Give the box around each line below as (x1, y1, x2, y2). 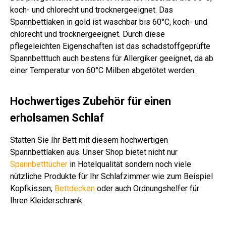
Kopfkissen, (10, 184, 54, 194)
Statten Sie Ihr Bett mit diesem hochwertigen (10, 135, 168, 145)
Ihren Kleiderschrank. (10, 196, 84, 206)
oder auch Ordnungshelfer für (95, 184, 199, 194)
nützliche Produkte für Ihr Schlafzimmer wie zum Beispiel (10, 172, 213, 182)
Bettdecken (54, 184, 95, 194)
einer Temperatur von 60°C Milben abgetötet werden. (10, 66, 196, 76)
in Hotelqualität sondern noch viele (68, 159, 191, 169)
